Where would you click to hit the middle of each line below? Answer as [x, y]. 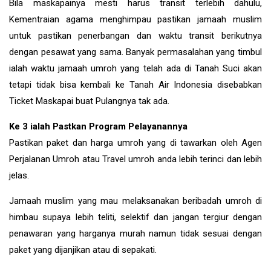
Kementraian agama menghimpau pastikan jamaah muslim [135, 19]
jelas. [19, 175]
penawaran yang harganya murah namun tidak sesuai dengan [135, 233]
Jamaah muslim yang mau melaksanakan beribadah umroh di [135, 201]
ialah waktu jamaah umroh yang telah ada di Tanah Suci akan [135, 68]
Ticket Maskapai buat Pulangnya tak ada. [89, 101]
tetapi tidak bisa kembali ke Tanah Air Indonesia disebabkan [135, 84]
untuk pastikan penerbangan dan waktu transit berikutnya [135, 35]
